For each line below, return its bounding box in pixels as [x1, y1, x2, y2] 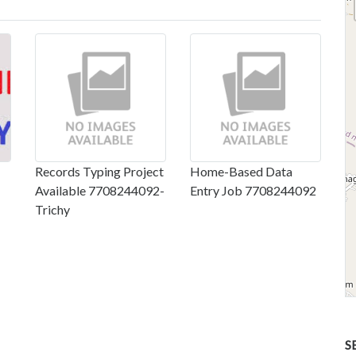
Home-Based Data [190, 164, 292, 180]
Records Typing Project [35, 164, 164, 180]
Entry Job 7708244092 [190, 183, 316, 199]
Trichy [35, 202, 70, 218]
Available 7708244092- [35, 183, 164, 199]
